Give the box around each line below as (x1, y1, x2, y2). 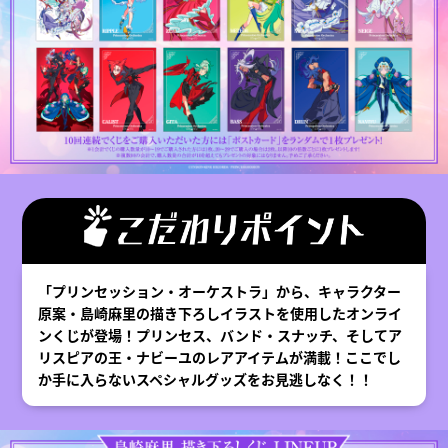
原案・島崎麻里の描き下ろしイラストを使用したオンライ (38, 302, 403, 323)
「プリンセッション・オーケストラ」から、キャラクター (38, 280, 402, 301)
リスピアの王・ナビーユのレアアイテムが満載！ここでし (38, 346, 402, 367)
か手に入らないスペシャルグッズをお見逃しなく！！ (38, 368, 374, 389)
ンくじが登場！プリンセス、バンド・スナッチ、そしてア (38, 324, 403, 345)
